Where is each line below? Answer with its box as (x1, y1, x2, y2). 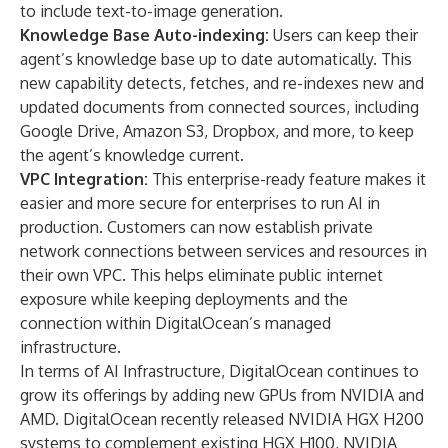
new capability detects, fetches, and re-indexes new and (20, 73, 424, 93)
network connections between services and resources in (20, 241, 427, 261)
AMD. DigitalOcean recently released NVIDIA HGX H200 (20, 409, 424, 429)
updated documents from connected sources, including (20, 97, 419, 117)
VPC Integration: (20, 169, 152, 189)
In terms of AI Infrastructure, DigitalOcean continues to (20, 361, 419, 381)
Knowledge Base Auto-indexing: (20, 25, 273, 45)
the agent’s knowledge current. (20, 145, 244, 165)
